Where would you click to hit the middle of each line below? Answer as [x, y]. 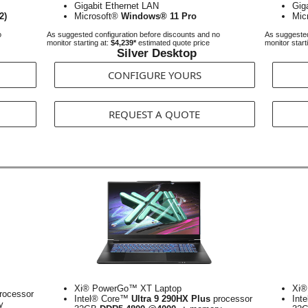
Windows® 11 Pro [159, 16]
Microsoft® [98, 16]
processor [231, 299]
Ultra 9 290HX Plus [171, 299]
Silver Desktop [157, 53]
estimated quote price [173, 43]
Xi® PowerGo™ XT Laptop [128, 288]
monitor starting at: [79, 43]
